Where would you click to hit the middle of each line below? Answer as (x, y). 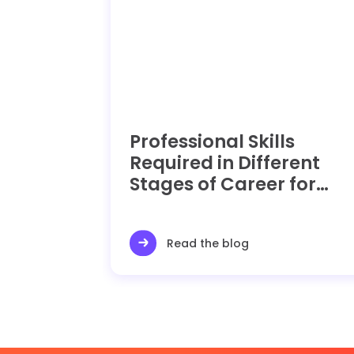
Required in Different (225, 162)
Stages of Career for (223, 184)
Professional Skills (213, 141)
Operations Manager (227, 205)
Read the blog (208, 243)
